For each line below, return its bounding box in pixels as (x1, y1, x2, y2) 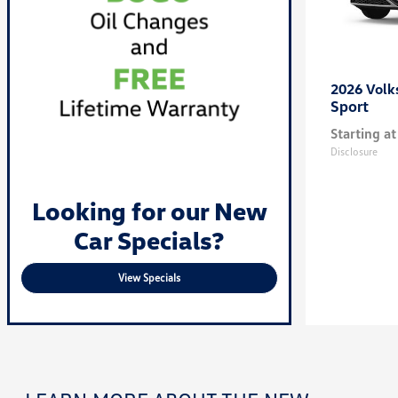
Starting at (330, 124, 396, 142)
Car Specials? (74, 225, 225, 256)
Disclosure (330, 145, 378, 158)
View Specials (118, 271, 180, 285)
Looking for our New (31, 195, 267, 227)
